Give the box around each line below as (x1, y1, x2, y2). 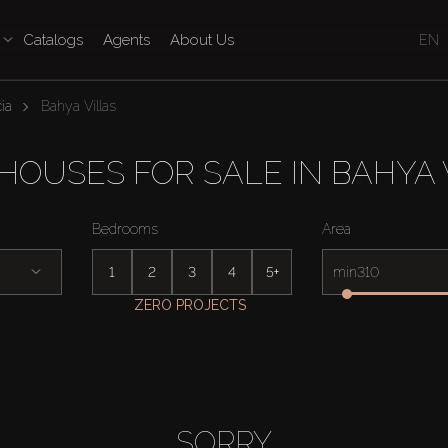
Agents (102, 31, 150, 49)
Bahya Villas (40, 98, 116, 114)
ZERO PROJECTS (133, 297, 246, 313)
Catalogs (22, 31, 83, 49)
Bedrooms (92, 221, 158, 237)
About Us (169, 31, 234, 49)
